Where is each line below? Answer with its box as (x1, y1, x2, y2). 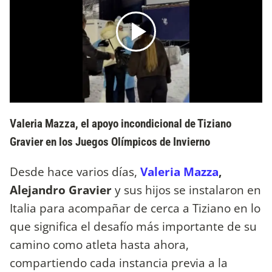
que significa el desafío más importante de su (10, 217, 257, 234)
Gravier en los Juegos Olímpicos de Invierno (10, 134, 210, 149)
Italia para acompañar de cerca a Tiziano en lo (10, 199, 260, 216)
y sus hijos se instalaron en (115, 181, 261, 198)
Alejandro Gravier (10, 181, 115, 198)
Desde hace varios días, (10, 163, 140, 180)
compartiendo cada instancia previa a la (10, 254, 228, 271)
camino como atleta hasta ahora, (10, 236, 189, 253)
